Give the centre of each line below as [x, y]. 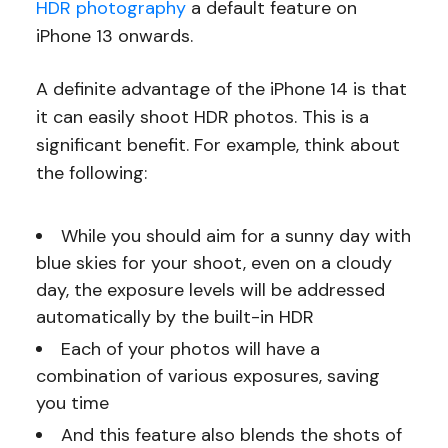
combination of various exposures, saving [207, 376]
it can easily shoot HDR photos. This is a [202, 117]
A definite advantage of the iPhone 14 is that [221, 89]
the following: [91, 173]
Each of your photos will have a [190, 349]
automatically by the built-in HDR [174, 317]
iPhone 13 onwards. [116, 36]
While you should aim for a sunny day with [235, 236]
